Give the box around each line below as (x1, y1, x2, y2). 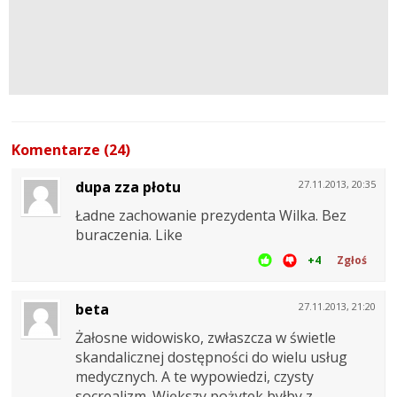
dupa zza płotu (75, 176, 181, 197)
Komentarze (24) (12, 139, 130, 160)
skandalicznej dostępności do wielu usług (75, 346, 347, 367)
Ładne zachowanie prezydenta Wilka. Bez (75, 205, 346, 225)
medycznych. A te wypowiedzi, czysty (75, 366, 314, 386)
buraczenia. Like (75, 224, 183, 245)
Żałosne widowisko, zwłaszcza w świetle (75, 327, 336, 347)
